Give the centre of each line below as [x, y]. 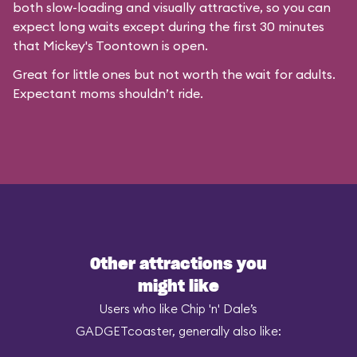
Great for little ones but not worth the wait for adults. [174, 74]
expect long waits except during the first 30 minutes [169, 26]
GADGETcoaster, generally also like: [178, 331]
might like [178, 287]
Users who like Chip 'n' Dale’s [178, 309]
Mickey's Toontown [101, 45]
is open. [183, 45]
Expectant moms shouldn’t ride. [108, 93]
